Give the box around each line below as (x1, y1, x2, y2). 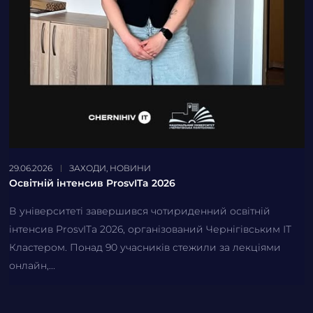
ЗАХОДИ (68, 163, 106, 174)
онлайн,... (8, 259, 55, 272)
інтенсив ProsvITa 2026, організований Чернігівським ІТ (8, 223, 291, 236)
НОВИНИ (109, 163, 151, 174)
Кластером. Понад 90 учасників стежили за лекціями (8, 241, 281, 254)
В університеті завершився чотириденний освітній (8, 205, 270, 218)
